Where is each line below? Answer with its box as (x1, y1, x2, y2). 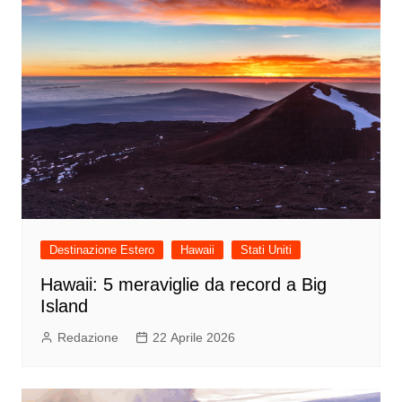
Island (39, 296, 88, 317)
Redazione (57, 330, 118, 345)
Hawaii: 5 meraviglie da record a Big (39, 275, 327, 295)
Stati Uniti (240, 243, 292, 258)
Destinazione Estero (48, 243, 154, 258)
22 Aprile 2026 (152, 330, 235, 345)
